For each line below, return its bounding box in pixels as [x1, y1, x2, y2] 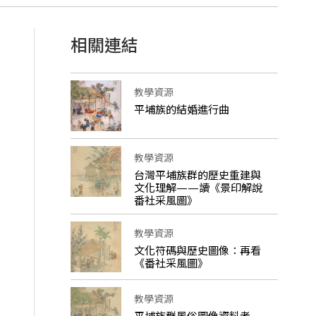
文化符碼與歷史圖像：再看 [133, 243, 261, 257]
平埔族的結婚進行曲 [133, 102, 229, 116]
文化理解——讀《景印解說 [133, 180, 262, 195]
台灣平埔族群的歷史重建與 [133, 167, 261, 182]
